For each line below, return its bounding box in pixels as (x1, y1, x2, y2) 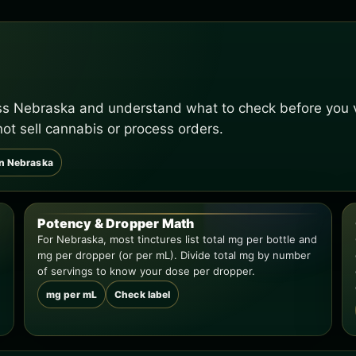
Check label (114, 288, 171, 300)
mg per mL (46, 288, 98, 300)
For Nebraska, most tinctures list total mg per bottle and (37, 233, 317, 246)
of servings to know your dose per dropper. (37, 265, 255, 277)
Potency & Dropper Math (37, 215, 195, 231)
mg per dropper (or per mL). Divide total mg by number (37, 249, 311, 261)
